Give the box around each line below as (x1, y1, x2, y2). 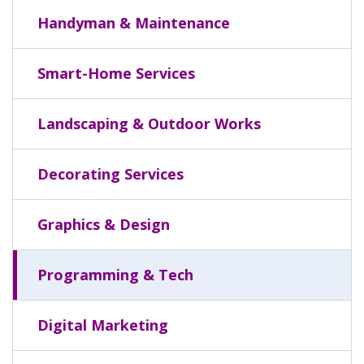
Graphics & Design (37, 214, 170, 234)
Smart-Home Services (37, 63, 195, 83)
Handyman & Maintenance (37, 12, 230, 32)
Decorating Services (37, 163, 184, 184)
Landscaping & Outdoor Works (37, 113, 261, 133)
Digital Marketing (37, 314, 168, 335)
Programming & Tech (37, 264, 193, 284)
